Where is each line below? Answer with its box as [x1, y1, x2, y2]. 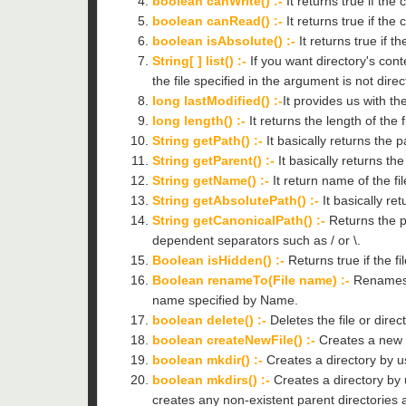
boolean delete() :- [152, 312, 266, 327]
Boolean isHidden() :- [152, 252, 285, 267]
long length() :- [152, 112, 246, 128]
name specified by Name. [152, 292, 298, 307]
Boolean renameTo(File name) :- [152, 272, 350, 287]
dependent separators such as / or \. [152, 232, 361, 247]
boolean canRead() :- [152, 13, 283, 28]
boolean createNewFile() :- [152, 332, 315, 347]
